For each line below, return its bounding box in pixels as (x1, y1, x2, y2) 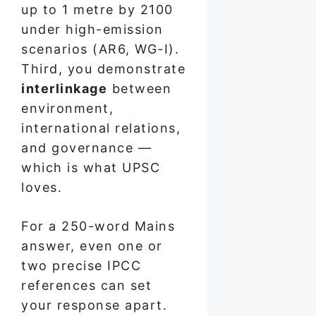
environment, (21, 100, 114, 116)
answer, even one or (21, 238, 163, 253)
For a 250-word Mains (21, 218, 175, 233)
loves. (21, 179, 62, 195)
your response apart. (21, 297, 167, 312)
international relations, (21, 120, 181, 135)
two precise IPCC (21, 257, 141, 273)
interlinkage (21, 80, 107, 96)
